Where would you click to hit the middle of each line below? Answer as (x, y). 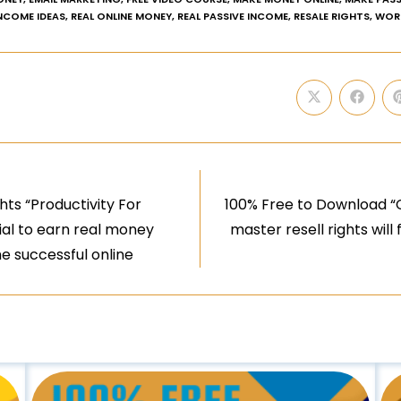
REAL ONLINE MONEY (121, 16)
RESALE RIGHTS (332, 16)
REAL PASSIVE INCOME (233, 16)
